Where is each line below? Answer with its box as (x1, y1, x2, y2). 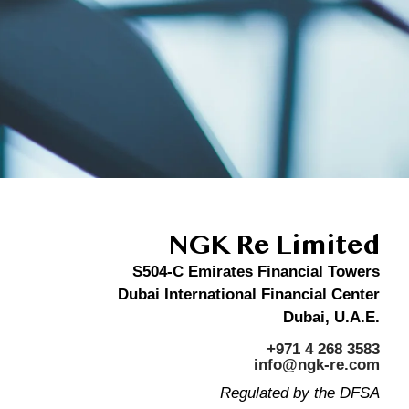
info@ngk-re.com (254, 355, 380, 373)
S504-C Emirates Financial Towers (132, 262, 380, 280)
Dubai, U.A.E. (283, 308, 380, 326)
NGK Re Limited (169, 226, 380, 266)
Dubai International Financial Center (118, 285, 380, 303)
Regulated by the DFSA (220, 383, 380, 402)
